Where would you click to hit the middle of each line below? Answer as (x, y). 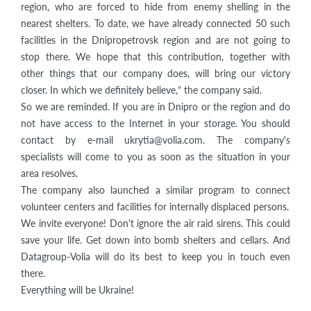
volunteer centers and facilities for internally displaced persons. (155, 206)
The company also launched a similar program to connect (155, 190)
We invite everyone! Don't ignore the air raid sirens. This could (155, 223)
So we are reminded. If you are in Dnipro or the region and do (155, 106)
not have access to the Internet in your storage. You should (155, 123)
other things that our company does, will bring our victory (155, 73)
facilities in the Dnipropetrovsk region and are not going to (155, 40)
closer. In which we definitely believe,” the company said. (141, 90)
